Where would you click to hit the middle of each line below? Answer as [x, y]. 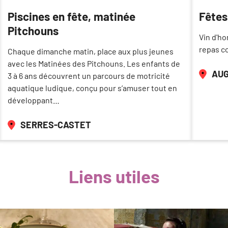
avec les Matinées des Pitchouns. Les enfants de [94, 64]
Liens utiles [114, 176]
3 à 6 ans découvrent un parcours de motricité [89, 76]
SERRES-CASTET [56, 125]
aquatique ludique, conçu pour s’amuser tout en [92, 88]
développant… [34, 100]
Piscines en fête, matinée [72, 17]
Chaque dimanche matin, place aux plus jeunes [91, 51]
